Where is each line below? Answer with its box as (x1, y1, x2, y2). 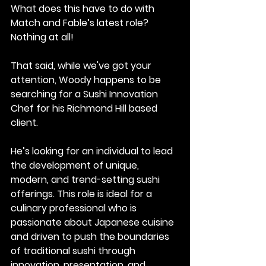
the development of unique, (11, 159, 141, 172)
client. (11, 116, 38, 129)
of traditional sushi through (11, 244, 138, 258)
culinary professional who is (11, 201, 139, 215)
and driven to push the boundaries (11, 230, 172, 243)
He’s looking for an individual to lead (11, 144, 175, 158)
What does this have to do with (11, 2, 157, 15)
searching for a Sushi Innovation (11, 87, 160, 101)
